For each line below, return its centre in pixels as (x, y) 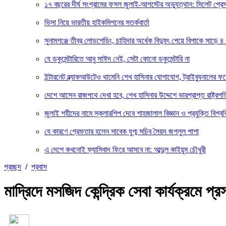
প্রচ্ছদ (13, 167)
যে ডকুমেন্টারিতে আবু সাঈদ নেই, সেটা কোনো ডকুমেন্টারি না (117, 59)
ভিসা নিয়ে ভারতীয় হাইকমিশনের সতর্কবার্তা (97, 22)
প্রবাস (39, 167)
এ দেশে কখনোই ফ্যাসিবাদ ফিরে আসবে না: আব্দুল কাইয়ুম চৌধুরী (125, 150)
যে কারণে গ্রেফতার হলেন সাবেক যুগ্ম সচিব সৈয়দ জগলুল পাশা (122, 131)
